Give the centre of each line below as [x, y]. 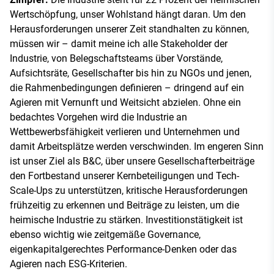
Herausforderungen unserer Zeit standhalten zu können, [129, 29]
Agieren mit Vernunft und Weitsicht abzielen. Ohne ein [125, 102]
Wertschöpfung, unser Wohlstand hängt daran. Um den [128, 14]
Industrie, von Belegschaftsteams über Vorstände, [116, 58]
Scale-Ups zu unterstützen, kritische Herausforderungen [129, 190]
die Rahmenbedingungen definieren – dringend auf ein [127, 87]
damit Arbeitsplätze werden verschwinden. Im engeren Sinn [137, 146]
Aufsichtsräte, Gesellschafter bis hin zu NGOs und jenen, [131, 73]
